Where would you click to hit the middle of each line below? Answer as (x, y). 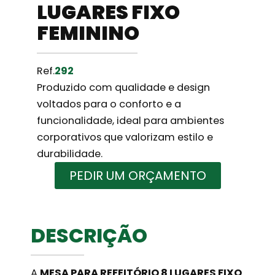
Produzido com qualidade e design (124, 87)
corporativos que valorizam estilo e (125, 137)
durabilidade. (70, 153)
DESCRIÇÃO (89, 235)
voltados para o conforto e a (109, 104)
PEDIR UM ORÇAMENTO (137, 175)
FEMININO (88, 33)
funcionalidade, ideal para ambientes (131, 120)
